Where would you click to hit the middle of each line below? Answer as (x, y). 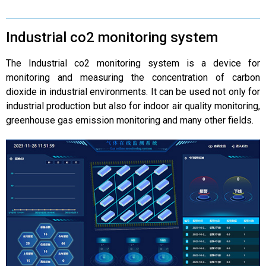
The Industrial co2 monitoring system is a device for (133, 63)
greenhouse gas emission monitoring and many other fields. (130, 120)
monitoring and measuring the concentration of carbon (133, 77)
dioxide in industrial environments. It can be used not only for (133, 91)
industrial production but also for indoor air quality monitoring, (133, 106)
